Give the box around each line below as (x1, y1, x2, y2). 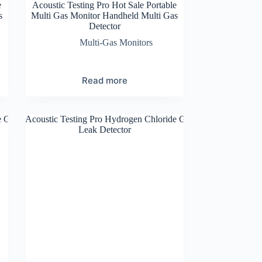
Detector (88, 20, 120, 31)
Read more (81, 74, 127, 86)
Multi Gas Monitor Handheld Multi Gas (31, 10, 178, 20)
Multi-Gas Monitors (80, 37, 153, 47)
